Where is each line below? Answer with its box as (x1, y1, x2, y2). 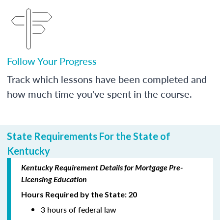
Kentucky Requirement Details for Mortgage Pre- (21, 162, 183, 172)
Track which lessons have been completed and (7, 72, 207, 86)
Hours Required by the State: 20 (21, 189, 137, 199)
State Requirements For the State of (7, 130, 170, 142)
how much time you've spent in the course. (7, 86, 192, 101)
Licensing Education (21, 174, 87, 184)
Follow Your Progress (7, 54, 97, 68)
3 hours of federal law (41, 203, 116, 215)
